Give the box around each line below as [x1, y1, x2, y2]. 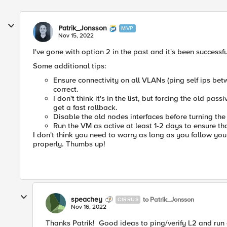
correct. [53, 85, 79, 94]
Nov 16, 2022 [71, 203, 106, 211]
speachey [71, 195, 102, 204]
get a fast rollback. [53, 103, 118, 112]
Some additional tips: [33, 61, 106, 71]
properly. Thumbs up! [33, 139, 105, 149]
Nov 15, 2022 [58, 32, 94, 40]
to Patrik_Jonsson [143, 195, 194, 204]
